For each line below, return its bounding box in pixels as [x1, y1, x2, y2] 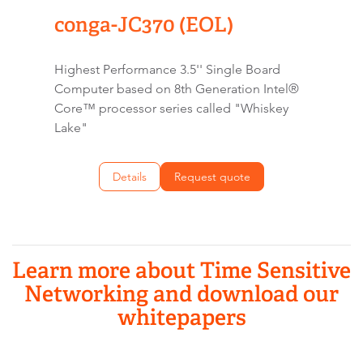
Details [113, 169, 147, 184]
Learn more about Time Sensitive [12, 256, 351, 284]
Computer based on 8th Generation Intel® [54, 80, 299, 96]
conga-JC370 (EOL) [54, 11, 233, 36]
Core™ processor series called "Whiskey [54, 100, 288, 116]
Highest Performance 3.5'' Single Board [54, 61, 280, 77]
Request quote [174, 169, 250, 184]
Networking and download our [24, 280, 339, 307]
